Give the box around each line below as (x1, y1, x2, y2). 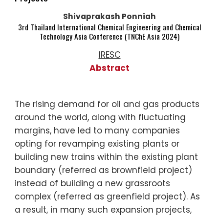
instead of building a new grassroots (15, 177, 170, 189)
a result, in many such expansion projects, (15, 203, 192, 216)
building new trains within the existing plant (15, 151, 198, 163)
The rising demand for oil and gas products (15, 98, 199, 110)
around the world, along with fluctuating (15, 111, 186, 123)
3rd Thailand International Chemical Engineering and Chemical (18, 21, 201, 32)
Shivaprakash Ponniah (63, 11, 156, 22)
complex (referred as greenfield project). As (15, 190, 200, 202)
